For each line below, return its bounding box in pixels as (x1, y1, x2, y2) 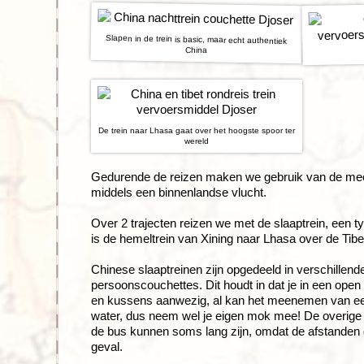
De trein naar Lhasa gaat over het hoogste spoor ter (98, 125, 295, 135)
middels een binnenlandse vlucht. (91, 184, 270, 199)
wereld (184, 136, 209, 145)
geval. (91, 339, 123, 353)
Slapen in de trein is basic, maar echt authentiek (106, 32, 288, 45)
